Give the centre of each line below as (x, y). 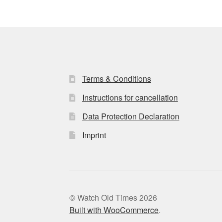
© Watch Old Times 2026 (113, 198)
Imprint (94, 135)
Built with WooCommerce (114, 210)
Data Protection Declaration (131, 116)
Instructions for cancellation (130, 97)
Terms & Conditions (116, 78)
